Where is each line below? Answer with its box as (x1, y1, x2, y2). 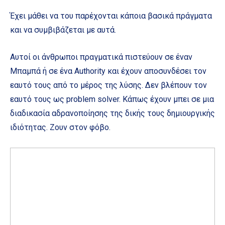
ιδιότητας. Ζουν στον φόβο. (10, 123, 113, 133)
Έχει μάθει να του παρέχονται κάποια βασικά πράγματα (10, 11, 212, 21)
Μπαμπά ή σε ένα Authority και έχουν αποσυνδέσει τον (10, 66, 206, 76)
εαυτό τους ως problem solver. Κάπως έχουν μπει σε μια (10, 94, 214, 104)
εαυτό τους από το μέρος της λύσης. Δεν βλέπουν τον (10, 80, 207, 90)
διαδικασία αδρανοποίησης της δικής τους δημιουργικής (10, 108, 215, 119)
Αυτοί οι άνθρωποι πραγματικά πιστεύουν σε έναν (10, 52, 192, 62)
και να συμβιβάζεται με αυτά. (10, 25, 116, 35)
